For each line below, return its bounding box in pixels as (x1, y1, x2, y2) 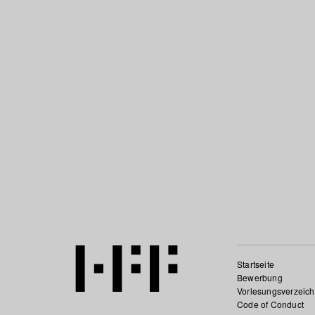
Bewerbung (236, 271, 283, 283)
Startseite (236, 258, 274, 270)
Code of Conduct (236, 298, 304, 310)
